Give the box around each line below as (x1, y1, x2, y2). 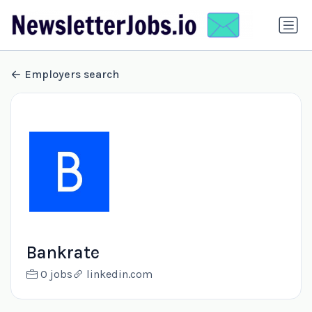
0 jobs (40, 267, 72, 281)
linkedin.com (86, 267, 153, 281)
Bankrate (26, 242, 100, 263)
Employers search (24, 68, 119, 81)
